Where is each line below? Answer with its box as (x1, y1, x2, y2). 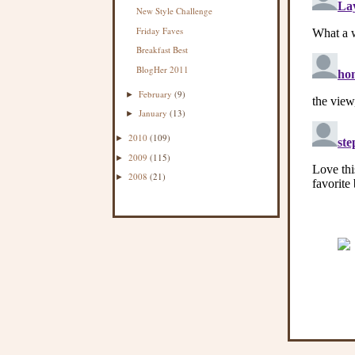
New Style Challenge (136, 4, 213, 17)
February (139, 87, 175, 100)
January (139, 107, 170, 120)
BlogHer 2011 (136, 63, 189, 75)
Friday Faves (136, 24, 184, 36)
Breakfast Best (136, 44, 189, 56)
